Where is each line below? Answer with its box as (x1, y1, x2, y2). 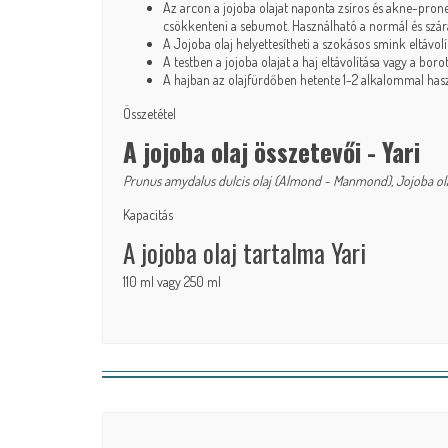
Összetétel (123, 105, 176, 123)
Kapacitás (123, 206, 173, 224)
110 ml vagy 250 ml (123, 273, 221, 291)
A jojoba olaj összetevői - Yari (123, 133, 420, 171)
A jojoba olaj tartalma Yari (123, 234, 366, 272)
